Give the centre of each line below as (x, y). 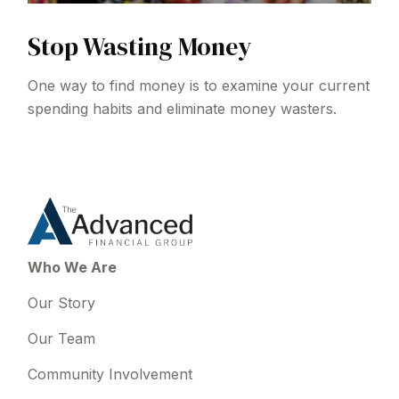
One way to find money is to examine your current (199, 85)
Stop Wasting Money (140, 46)
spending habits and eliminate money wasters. (183, 108)
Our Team (62, 338)
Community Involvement (110, 374)
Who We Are (73, 267)
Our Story (62, 302)
